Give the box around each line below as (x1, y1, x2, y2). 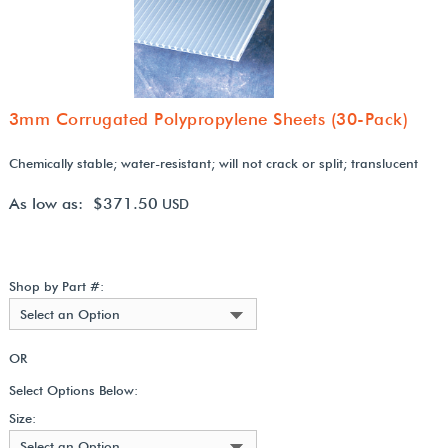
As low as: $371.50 (8, 193, 158, 213)
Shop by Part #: (8, 277, 104, 294)
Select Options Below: (8, 381, 138, 398)
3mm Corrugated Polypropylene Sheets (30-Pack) (8, 108, 409, 129)
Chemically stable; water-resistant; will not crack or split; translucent (8, 154, 418, 171)
